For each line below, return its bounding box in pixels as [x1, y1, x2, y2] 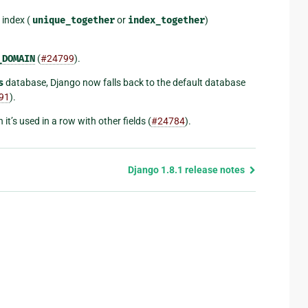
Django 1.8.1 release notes [127, 164, 247, 176]
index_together [128, 14, 205, 27]
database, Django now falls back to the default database [3, 77, 245, 89]
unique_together [32, 14, 115, 27]
